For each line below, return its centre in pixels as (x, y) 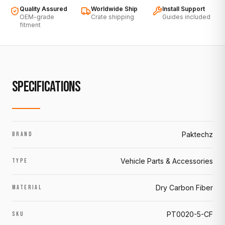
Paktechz (197, 134)
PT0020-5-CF (190, 214)
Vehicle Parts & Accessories (167, 161)
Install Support (183, 9)
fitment (30, 25)
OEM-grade (37, 17)
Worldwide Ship (115, 9)
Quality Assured (43, 9)
